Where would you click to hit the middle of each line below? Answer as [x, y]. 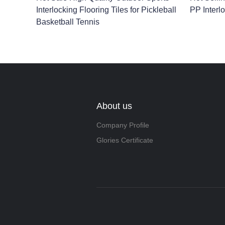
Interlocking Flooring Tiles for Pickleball [106, 10]
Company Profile [123, 125]
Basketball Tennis [68, 22]
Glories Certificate [125, 140]
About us [114, 106]
